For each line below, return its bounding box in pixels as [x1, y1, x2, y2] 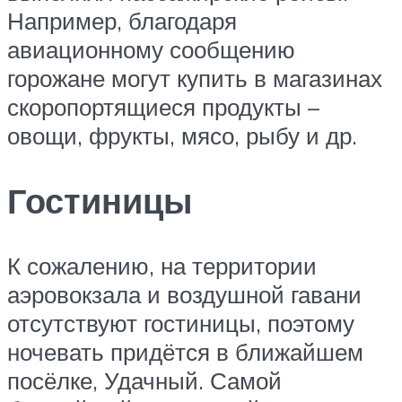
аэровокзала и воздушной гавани [7, 279, 362, 309]
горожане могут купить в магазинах [7, 63, 382, 92]
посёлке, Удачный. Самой [7, 365, 282, 395]
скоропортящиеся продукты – [7, 92, 319, 121]
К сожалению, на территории [7, 250, 317, 280]
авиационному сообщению [7, 34, 295, 64]
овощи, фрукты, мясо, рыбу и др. [7, 120, 357, 150]
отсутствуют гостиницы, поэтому [7, 308, 354, 337]
